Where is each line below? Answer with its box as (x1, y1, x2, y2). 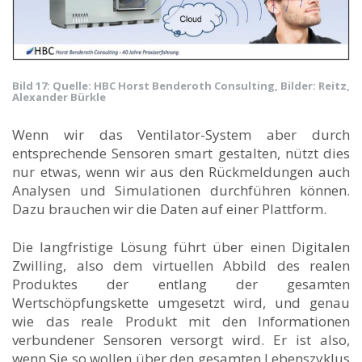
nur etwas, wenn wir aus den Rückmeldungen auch (12, 162, 350, 181)
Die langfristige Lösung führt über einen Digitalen (12, 237, 350, 256)
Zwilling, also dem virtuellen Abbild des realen (12, 255, 350, 275)
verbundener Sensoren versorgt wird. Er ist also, (12, 330, 350, 349)
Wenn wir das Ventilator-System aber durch (12, 124, 350, 144)
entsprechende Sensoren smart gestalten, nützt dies (12, 143, 350, 162)
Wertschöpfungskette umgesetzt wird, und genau (12, 293, 350, 312)
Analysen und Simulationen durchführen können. (12, 180, 350, 200)
